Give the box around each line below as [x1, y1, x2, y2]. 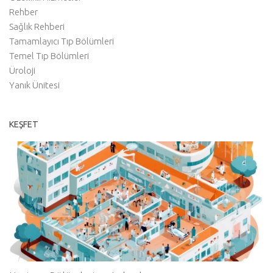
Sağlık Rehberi [9, 21, 65, 32]
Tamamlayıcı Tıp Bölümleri [9, 36, 114, 47]
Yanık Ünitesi [9, 80, 60, 91]
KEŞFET [9, 119, 38, 130]
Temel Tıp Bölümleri [9, 51, 89, 62]
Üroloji [9, 65, 35, 76]
